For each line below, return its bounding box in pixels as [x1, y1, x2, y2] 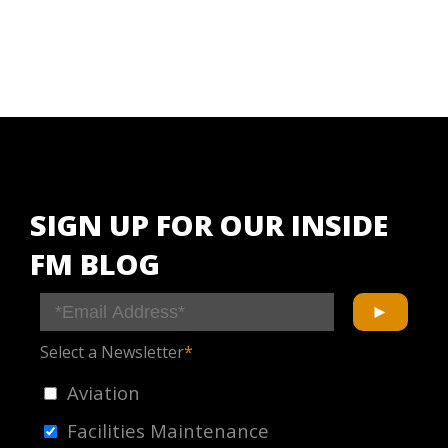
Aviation [67, 379, 140, 405]
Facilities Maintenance [67, 417, 269, 443]
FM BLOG [30, 243, 160, 283]
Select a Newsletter [40, 340, 184, 363]
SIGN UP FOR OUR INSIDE [30, 204, 388, 244]
